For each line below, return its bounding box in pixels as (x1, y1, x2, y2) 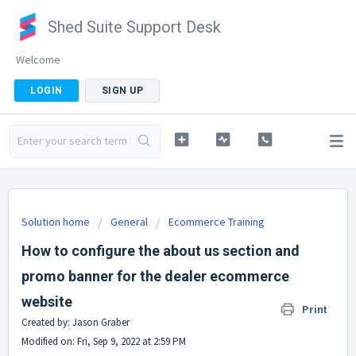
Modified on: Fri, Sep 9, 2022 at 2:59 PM (21, 335, 186, 348)
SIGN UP (101, 85, 143, 96)
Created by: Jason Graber (21, 315, 130, 329)
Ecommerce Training (168, 215, 265, 229)
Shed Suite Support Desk (48, 17, 221, 37)
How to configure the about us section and (21, 242, 300, 259)
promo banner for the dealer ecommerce (21, 268, 289, 284)
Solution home (21, 215, 92, 229)
